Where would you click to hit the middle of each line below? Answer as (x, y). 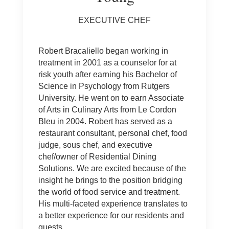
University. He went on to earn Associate (111, 98)
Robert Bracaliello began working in (103, 51)
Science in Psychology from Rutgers (104, 86)
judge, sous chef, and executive (95, 145)
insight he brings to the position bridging (110, 180)
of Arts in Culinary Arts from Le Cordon (107, 110)
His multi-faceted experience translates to (113, 204)
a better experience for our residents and (111, 216)
